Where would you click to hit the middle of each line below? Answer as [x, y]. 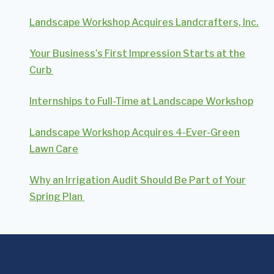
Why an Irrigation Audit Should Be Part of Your [138, 180]
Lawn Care [54, 149]
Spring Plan [57, 196]
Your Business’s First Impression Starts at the [137, 53]
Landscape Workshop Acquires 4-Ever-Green [135, 132]
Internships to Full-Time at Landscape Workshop [141, 101]
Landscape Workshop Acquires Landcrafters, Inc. [144, 22]
